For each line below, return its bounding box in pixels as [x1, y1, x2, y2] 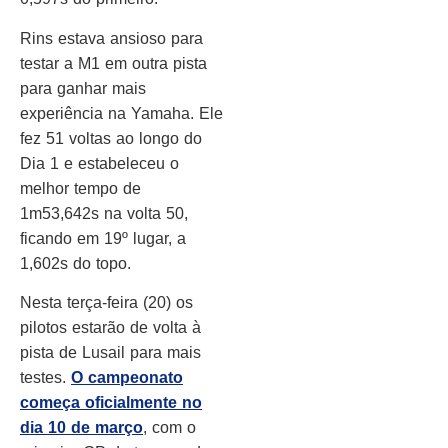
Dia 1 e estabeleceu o [20, 154, 179, 172]
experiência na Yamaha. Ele [20, 104, 223, 122]
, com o [143, 419, 196, 437]
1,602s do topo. [20, 254, 131, 272]
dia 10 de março [20, 419, 143, 437]
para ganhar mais [20, 79, 146, 97]
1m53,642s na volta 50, [20, 204, 188, 222]
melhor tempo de [20, 179, 141, 197]
